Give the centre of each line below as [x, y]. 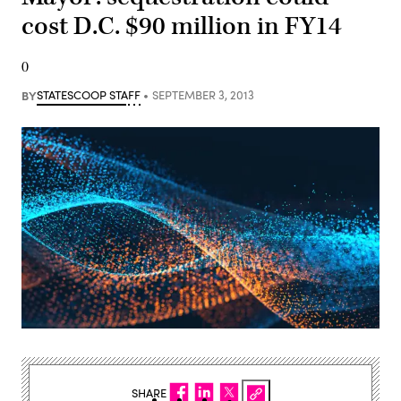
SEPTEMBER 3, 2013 [203, 94]
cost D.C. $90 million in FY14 [182, 26]
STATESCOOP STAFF [89, 94]
